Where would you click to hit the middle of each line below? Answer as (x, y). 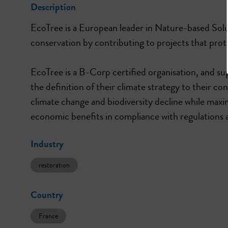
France (48, 216)
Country (47, 195)
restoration (54, 165)
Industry (47, 144)
